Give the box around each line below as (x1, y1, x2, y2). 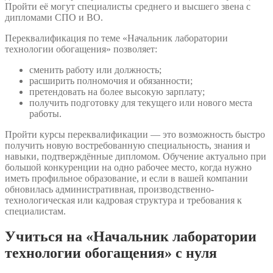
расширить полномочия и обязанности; (29, 75, 193, 86)
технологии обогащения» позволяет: (5, 43, 157, 54)
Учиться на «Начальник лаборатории (5, 229, 257, 245)
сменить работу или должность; (29, 64, 161, 75)
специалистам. (5, 205, 66, 216)
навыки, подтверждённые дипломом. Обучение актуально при (5, 151, 266, 161)
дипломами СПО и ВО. (5, 12, 103, 23)
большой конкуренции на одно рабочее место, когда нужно (5, 161, 252, 172)
